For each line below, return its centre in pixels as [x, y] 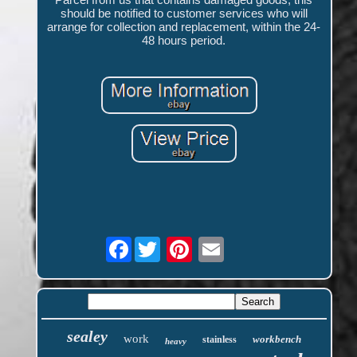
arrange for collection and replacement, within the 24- [184, 27]
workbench [277, 339]
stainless [219, 339]
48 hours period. [184, 41]
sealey [87, 336]
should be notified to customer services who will [184, 14]
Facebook [158, 242]
